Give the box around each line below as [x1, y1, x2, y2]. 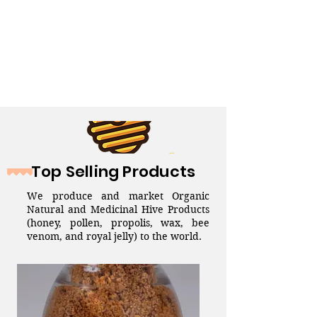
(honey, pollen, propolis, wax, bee [27, 217, 209, 229]
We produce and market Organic [27, 190, 209, 202]
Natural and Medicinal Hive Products [27, 203, 209, 216]
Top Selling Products [30, 161, 196, 183]
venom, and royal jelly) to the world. [27, 230, 204, 243]
